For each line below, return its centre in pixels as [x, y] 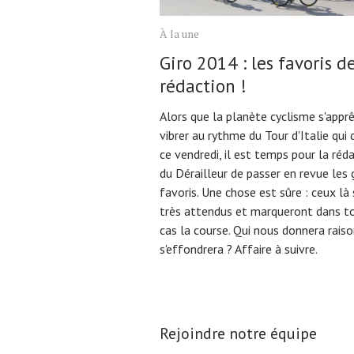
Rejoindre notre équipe [238, 333]
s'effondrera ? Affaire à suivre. [239, 249]
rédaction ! [203, 86]
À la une [179, 34]
